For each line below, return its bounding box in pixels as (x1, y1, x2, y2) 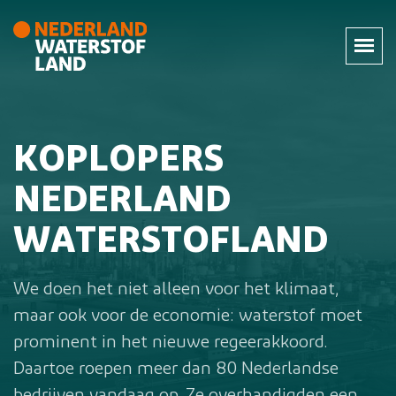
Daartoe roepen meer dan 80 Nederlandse (13, 361, 339, 378)
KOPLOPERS (13, 142, 224, 180)
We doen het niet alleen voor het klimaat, (13, 281, 339, 299)
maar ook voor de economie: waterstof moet (13, 308, 362, 325)
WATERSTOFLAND (13, 224, 328, 262)
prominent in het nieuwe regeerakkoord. (13, 334, 327, 352)
